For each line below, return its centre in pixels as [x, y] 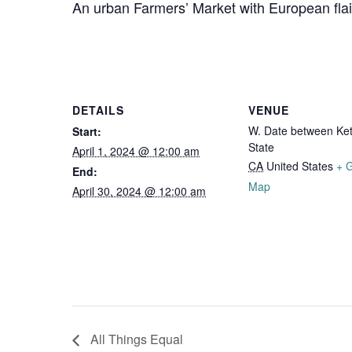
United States [300, 166]
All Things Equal [135, 339]
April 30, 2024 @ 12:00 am [139, 191]
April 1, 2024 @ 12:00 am [136, 151]
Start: [87, 131]
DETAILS [98, 110]
